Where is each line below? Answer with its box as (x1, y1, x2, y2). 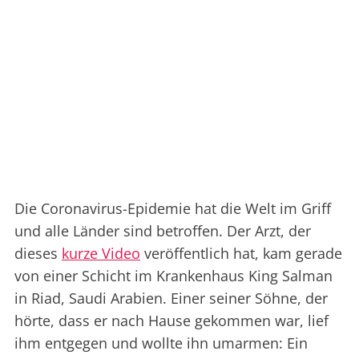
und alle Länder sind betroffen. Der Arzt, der (14, 221, 311, 241)
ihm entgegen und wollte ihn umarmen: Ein (14, 333, 308, 353)
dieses (14, 244, 62, 264)
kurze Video (62, 244, 140, 264)
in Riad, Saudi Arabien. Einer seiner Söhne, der (14, 288, 328, 309)
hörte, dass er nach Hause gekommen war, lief (14, 311, 329, 331)
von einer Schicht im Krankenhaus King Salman (14, 266, 333, 286)
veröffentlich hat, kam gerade (140, 244, 342, 264)
